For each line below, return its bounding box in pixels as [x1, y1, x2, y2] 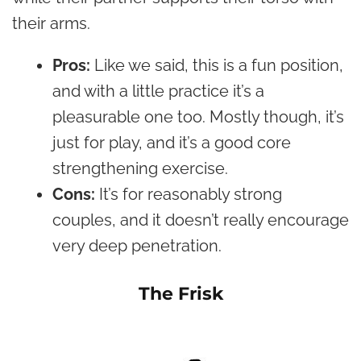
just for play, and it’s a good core [52, 133, 291, 152]
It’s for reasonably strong [99, 185, 282, 204]
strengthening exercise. [52, 159, 228, 178]
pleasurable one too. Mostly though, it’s [52, 107, 344, 127]
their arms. [12, 14, 90, 33]
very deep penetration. [52, 236, 222, 255]
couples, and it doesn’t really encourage [52, 210, 349, 230]
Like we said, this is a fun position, [94, 56, 343, 75]
